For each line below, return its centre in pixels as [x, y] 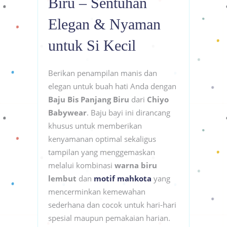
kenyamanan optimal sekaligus [102, 139]
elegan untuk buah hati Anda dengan [112, 86]
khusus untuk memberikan [95, 125]
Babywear [67, 112]
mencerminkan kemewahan [97, 191]
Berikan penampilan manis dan [103, 73]
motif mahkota [123, 178]
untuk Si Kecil [92, 45]
